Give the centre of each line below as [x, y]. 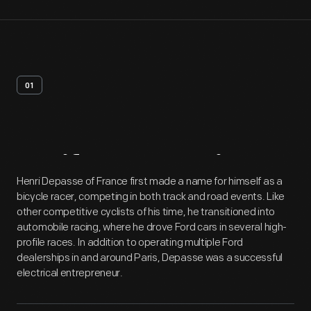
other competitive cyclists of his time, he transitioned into [146, 212]
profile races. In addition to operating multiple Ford [130, 243]
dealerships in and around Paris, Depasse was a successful [150, 258]
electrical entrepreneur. [70, 273]
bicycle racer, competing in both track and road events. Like [151, 197]
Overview [197, 170]
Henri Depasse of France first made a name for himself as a [150, 182]
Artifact [70, 170]
